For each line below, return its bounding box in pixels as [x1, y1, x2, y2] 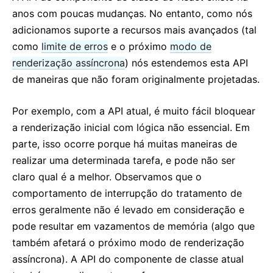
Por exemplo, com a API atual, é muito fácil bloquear [12, 105, 255, 117]
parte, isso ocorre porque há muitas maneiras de [12, 138, 237, 150]
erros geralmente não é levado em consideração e [12, 204, 244, 216]
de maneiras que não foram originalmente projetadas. [12, 73, 260, 85]
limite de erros [41, 40, 108, 52]
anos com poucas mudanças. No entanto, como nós [12, 7, 252, 19]
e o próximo [108, 40, 170, 52]
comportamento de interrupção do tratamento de [12, 187, 242, 199]
